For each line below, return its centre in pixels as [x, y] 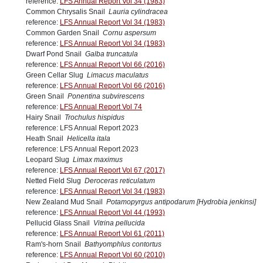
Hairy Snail [45, 118]
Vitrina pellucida [119, 223]
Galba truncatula [112, 54]
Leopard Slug [49, 160]
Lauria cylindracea [138, 12]
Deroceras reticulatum [120, 181]
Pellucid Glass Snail [60, 223]
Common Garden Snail [64, 33]
